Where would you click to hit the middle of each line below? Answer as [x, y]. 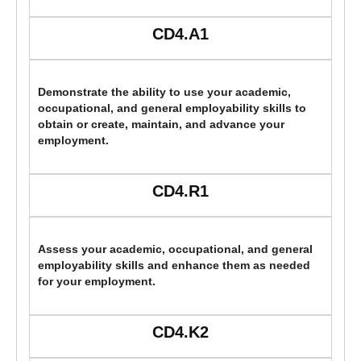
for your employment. [97, 282]
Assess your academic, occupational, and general [175, 250]
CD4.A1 [180, 34]
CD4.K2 [180, 332]
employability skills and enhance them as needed [174, 266]
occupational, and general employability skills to [172, 109]
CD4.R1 [180, 191]
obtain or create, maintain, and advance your [161, 125]
